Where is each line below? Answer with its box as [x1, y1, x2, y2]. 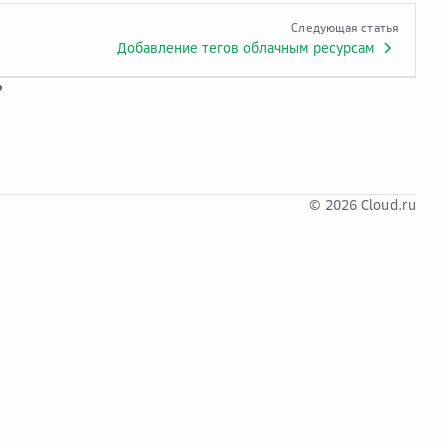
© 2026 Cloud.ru [308, 196, 416, 213]
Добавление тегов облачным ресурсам [117, 39, 375, 56]
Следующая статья [291, 20, 399, 35]
